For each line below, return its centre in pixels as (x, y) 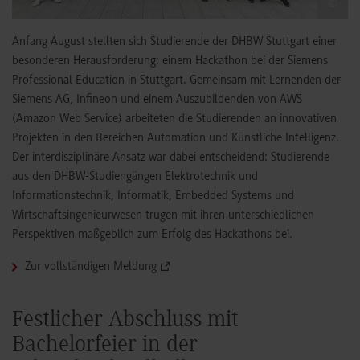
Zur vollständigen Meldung (91, 267)
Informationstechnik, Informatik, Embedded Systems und (153, 196)
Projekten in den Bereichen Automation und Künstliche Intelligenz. (176, 139)
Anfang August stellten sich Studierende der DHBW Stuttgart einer (174, 42)
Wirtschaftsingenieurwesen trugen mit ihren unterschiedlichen (163, 216)
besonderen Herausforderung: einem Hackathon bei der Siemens (170, 61)
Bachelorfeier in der (105, 346)
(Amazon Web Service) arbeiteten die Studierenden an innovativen (174, 119)
